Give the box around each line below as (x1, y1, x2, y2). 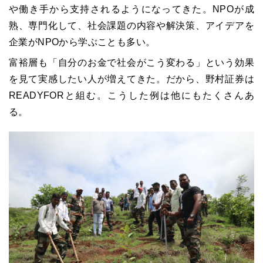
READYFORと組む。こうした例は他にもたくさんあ (9, 90, 254, 100)
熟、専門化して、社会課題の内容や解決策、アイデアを (9, 21, 254, 31)
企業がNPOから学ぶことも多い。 (9, 37, 156, 47)
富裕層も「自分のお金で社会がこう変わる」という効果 (9, 58, 254, 68)
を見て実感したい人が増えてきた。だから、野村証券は (9, 74, 254, 84)
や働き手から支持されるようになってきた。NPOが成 (9, 4, 254, 14)
